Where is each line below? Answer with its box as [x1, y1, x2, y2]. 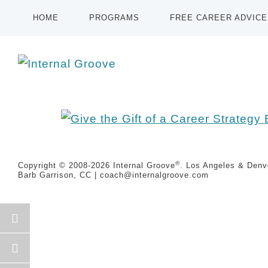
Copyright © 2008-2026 [18, 160, 113, 170]
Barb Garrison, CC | [18, 170, 100, 179]
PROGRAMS [89, 13, 140, 22]
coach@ [100, 170, 132, 179]
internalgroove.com [132, 170, 209, 179]
